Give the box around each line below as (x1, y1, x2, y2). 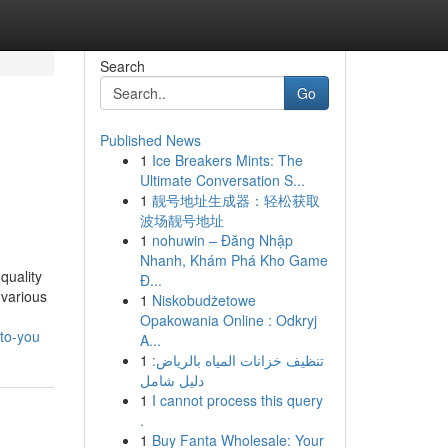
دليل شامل (139, 370, 204, 390)
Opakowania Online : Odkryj (139, 310, 317, 330)
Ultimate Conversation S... (139, 170, 305, 190)
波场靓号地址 (139, 210, 224, 230)
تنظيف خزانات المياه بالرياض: (151, 350, 324, 370)
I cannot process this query (151, 390, 323, 410)
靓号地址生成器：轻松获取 (151, 190, 320, 210)
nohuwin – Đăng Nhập (151, 230, 293, 250)
